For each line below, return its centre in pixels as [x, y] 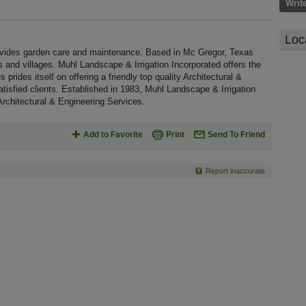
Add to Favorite [113, 135]
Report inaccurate [235, 171]
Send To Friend [236, 135]
